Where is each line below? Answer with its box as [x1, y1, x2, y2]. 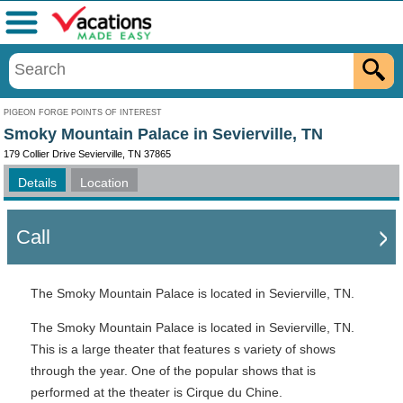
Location [80, 175, 129, 190]
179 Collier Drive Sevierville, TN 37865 [4, 148, 171, 159]
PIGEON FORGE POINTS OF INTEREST [4, 108, 162, 117]
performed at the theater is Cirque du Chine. [31, 385, 282, 399]
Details [18, 175, 57, 190]
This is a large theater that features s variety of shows [31, 342, 336, 356]
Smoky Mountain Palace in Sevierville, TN [4, 125, 323, 143]
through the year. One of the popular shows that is [31, 363, 316, 378]
